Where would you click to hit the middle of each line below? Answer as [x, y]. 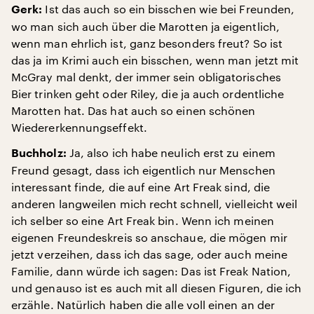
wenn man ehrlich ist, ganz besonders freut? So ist [147, 43]
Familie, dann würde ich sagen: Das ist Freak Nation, [151, 271]
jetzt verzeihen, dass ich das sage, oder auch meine [150, 254]
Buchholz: [39, 153]
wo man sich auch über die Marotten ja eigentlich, [145, 26]
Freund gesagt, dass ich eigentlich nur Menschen [143, 170]
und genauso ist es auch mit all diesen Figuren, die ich [157, 288]
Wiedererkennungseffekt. [79, 127]
